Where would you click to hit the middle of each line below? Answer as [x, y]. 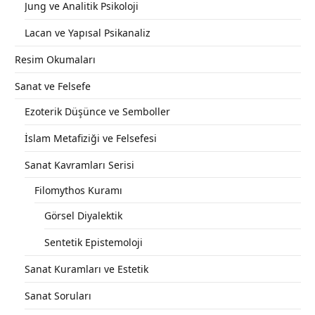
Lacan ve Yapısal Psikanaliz [88, 33]
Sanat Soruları [58, 296]
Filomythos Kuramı [78, 191]
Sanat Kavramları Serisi [79, 165]
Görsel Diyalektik [83, 216]
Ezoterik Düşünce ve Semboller [97, 112]
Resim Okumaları [55, 60]
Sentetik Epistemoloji [94, 243]
